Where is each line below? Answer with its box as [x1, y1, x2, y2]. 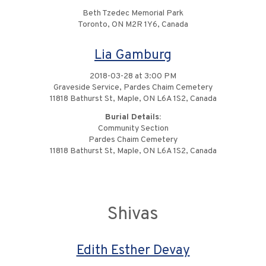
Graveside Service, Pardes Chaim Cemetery [53, 83, 213, 93]
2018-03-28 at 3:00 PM [90, 71, 176, 81]
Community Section [97, 123, 169, 134]
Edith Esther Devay [76, 242, 190, 259]
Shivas [107, 204, 159, 226]
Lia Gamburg [94, 47, 172, 64]
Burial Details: [105, 112, 161, 122]
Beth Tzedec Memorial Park [83, 8, 183, 18]
